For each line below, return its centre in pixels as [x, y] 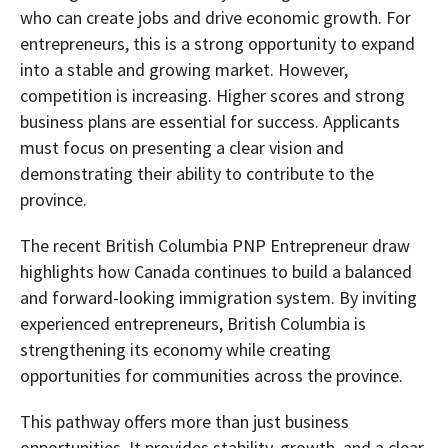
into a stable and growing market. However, [184, 70]
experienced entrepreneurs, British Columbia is [193, 324]
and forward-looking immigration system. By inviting [218, 298]
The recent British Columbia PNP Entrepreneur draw [215, 246]
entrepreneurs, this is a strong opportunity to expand [217, 44]
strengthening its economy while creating [175, 350]
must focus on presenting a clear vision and [182, 148]
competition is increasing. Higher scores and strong [212, 96]
